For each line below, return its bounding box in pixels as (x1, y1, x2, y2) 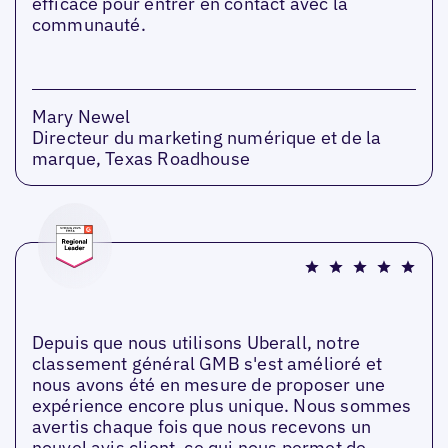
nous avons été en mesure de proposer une (31, 373, 386, 397)
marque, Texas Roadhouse (31, 147, 250, 171)
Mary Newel (31, 105, 131, 129)
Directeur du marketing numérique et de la (31, 126, 382, 150)
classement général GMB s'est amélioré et (31, 352, 383, 376)
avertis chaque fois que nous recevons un (31, 415, 372, 439)
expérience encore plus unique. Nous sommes (31, 394, 412, 418)
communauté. (31, 12, 146, 36)
